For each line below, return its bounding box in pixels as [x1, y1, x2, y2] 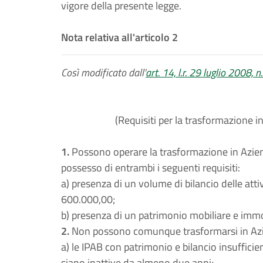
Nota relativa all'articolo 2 [61, 29, 178, 45]
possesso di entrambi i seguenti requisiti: [61, 160, 240, 176]
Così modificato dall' [61, 65, 146, 80]
